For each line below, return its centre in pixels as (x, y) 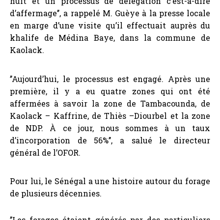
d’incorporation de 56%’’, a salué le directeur (110, 140)
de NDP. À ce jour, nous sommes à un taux (110, 128)
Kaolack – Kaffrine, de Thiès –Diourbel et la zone (110, 115)
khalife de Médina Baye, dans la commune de (110, 38)
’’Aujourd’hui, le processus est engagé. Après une (110, 79)
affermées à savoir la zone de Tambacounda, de (110, 103)
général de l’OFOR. (46, 152)
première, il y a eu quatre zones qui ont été (110, 91)
